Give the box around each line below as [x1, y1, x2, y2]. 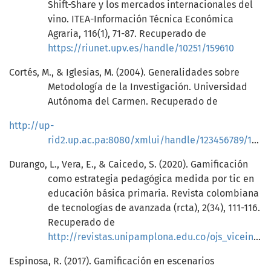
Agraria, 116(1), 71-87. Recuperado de [48, 28, 206, 40]
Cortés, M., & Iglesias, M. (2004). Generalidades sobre [9, 67, 240, 79]
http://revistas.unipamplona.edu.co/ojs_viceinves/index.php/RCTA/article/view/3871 [48, 231, 253, 243]
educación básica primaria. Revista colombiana [48, 188, 259, 200]
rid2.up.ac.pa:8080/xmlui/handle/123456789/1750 [252, 134, 259, 146]
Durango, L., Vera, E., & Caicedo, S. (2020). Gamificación [9, 158, 248, 171]
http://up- [9, 120, 54, 132]
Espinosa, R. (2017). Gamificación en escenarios [9, 255, 214, 267]
